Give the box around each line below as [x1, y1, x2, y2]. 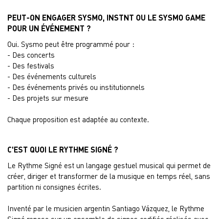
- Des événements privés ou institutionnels [7, 83, 145, 91]
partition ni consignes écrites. [7, 182, 101, 191]
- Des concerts [7, 50, 55, 59]
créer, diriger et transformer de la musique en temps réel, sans [7, 172, 210, 180]
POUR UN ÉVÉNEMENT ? [7, 23, 91, 33]
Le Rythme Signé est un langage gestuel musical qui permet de [7, 161, 211, 170]
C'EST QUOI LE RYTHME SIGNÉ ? [7, 145, 118, 154]
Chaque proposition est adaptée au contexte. [7, 115, 149, 124]
